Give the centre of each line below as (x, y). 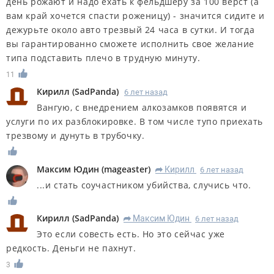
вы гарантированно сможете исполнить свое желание (130, 43)
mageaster (126, 169)
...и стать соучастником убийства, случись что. (144, 185)
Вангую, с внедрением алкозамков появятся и (142, 107)
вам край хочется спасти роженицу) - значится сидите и (135, 15)
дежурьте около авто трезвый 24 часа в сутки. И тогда (131, 29)
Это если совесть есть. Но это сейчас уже (131, 234)
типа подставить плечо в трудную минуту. (103, 57)
